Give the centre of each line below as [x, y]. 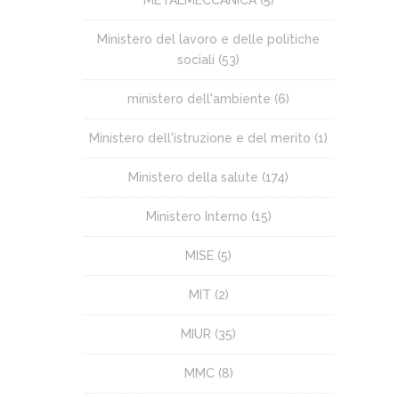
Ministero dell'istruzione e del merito [200, 138]
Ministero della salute [193, 178]
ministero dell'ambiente [199, 99]
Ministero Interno [196, 217]
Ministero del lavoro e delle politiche [208, 40]
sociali [196, 60]
